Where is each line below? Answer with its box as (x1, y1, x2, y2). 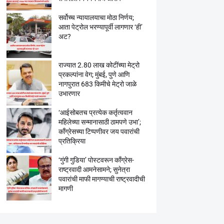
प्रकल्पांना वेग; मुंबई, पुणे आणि (58, 70, 130, 78)
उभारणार (58, 89, 80, 97)
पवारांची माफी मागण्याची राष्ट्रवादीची (58, 175, 145, 183)
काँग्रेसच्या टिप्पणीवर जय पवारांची (58, 127, 139, 135)
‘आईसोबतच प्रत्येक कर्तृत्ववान (58, 108, 132, 116)
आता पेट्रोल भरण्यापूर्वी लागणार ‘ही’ (58, 23, 142, 31)
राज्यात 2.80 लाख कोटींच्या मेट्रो (58, 61, 139, 69)
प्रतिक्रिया (58, 137, 85, 145)
